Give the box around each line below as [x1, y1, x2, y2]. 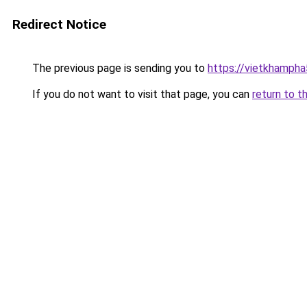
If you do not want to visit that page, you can [29, 88, 252, 101]
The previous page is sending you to [29, 62, 208, 75]
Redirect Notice [12, 16, 106, 32]
